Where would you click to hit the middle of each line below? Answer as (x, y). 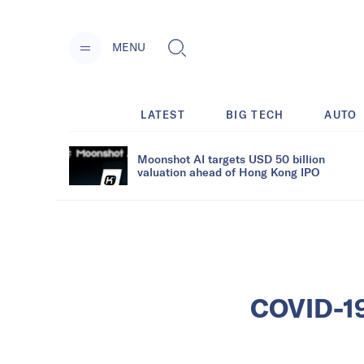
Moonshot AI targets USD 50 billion (231, 158)
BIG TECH (255, 114)
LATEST (163, 114)
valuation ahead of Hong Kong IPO (228, 171)
